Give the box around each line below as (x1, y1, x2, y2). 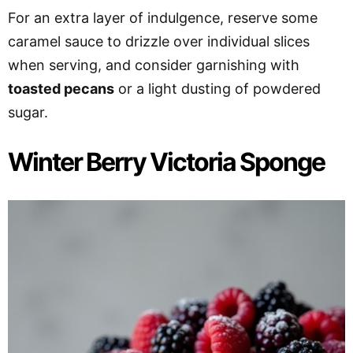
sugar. (8, 103, 48, 121)
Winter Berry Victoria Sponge (8, 146, 325, 177)
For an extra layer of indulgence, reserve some (8, 9, 318, 26)
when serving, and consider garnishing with (8, 56, 299, 73)
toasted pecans (8, 80, 114, 97)
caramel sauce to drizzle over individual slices (8, 32, 310, 50)
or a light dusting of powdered (114, 80, 321, 97)
